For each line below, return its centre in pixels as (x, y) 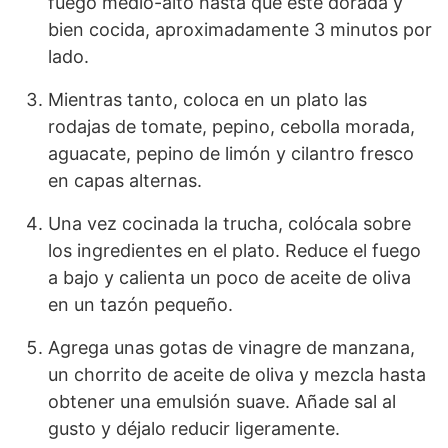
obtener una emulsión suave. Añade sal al (222, 402)
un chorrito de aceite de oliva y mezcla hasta (237, 375)
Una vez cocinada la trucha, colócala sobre (229, 224)
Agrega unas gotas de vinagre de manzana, (231, 348)
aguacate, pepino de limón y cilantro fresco (231, 154)
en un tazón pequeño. (140, 305)
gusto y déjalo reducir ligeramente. (194, 429)
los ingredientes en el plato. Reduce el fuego (234, 251)
